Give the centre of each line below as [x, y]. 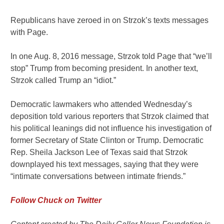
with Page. [29, 32]
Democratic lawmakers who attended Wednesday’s [101, 104]
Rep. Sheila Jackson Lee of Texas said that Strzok [99, 152]
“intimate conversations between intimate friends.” [98, 176]
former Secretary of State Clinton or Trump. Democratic [107, 140]
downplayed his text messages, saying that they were [105, 164]
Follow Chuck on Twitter [56, 200]
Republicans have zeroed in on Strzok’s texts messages [110, 20]
